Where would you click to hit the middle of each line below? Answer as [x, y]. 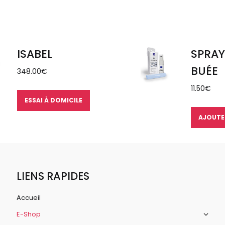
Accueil [29, 198]
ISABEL [34, 54]
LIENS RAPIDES [53, 176]
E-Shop [29, 214]
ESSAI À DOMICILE [53, 100]
